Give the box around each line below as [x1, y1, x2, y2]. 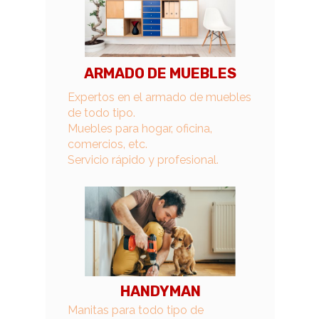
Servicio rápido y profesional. [68, 153, 219, 167]
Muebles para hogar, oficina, [68, 122, 212, 135]
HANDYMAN [120, 283, 201, 300]
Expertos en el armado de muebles [68, 90, 251, 104]
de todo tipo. [68, 106, 135, 120]
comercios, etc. [68, 137, 147, 151]
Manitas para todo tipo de [68, 303, 204, 317]
